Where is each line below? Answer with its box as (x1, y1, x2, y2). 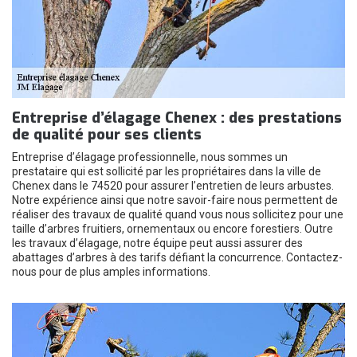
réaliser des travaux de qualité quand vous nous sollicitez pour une (12, 208, 343, 221)
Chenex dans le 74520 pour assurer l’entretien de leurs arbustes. (12, 179, 334, 192)
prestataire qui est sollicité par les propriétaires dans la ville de (12, 165, 321, 178)
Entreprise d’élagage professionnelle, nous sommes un (12, 151, 288, 163)
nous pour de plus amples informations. (12, 265, 210, 278)
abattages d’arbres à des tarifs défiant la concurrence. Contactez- (12, 251, 343, 264)
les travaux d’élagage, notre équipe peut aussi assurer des (12, 237, 303, 249)
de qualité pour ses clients (12, 125, 202, 144)
